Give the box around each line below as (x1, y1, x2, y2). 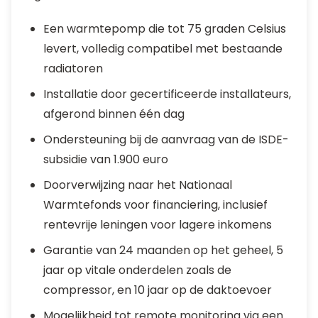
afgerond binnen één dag (43, 106, 185, 122)
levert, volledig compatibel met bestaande (43, 40, 283, 57)
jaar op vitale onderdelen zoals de (43, 262, 231, 278)
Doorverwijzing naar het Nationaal (43, 177, 232, 193)
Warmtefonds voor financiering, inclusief (43, 197, 268, 213)
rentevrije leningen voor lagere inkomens (43, 216, 272, 233)
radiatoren (43, 60, 103, 77)
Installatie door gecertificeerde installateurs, (43, 86, 291, 102)
